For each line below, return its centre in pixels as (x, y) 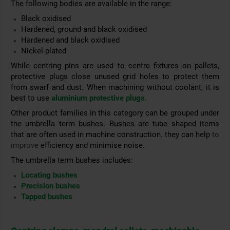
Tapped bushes (47, 197)
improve (26, 146)
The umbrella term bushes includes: (72, 160)
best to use (31, 98)
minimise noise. (117, 146)
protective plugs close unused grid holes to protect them (115, 77)
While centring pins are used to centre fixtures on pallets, (115, 66)
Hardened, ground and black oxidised (84, 30)
